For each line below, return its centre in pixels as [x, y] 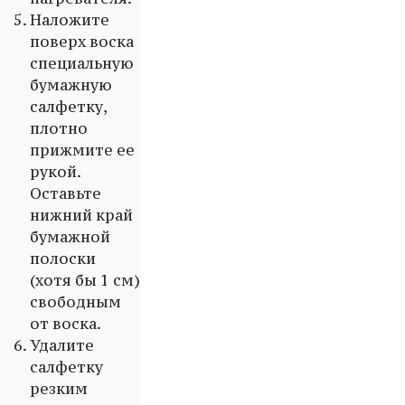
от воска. [66, 324]
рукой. [55, 172]
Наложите [70, 20]
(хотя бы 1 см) [85, 281]
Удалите [62, 346]
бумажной [70, 237]
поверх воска [82, 42]
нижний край [81, 216]
